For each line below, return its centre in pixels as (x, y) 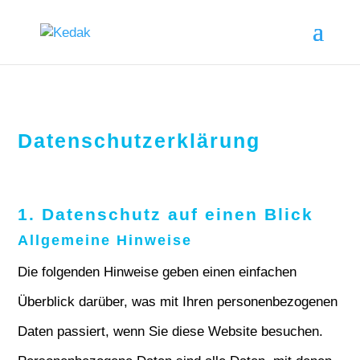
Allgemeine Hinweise (105, 240)
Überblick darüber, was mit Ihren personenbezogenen (178, 302)
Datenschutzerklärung (139, 141)
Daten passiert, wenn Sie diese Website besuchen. (171, 331)
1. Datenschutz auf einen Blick (166, 214)
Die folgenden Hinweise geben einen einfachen (157, 272)
